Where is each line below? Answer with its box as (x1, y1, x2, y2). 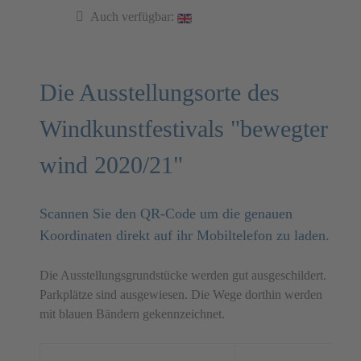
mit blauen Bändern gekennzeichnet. (39, 307, 225, 322)
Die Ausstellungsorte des (39, 79, 280, 107)
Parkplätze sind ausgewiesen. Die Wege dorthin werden (39, 288, 322, 302)
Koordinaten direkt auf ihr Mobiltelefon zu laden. (39, 227, 330, 244)
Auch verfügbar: (88, 10, 177, 24)
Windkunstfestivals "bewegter (39, 115, 328, 143)
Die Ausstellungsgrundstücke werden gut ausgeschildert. (39, 268, 326, 283)
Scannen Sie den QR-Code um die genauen (39, 205, 293, 222)
